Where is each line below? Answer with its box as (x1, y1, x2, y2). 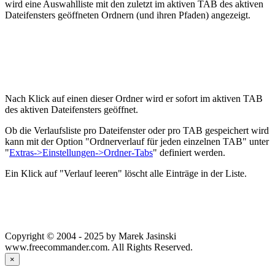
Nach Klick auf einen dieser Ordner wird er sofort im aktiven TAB (5, 93, 263, 104)
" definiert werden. (153, 147, 228, 158)
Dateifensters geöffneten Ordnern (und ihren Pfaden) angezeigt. (5, 9, 253, 20)
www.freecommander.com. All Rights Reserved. (5, 241, 193, 252)
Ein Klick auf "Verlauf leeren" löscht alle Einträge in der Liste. (5, 168, 247, 179)
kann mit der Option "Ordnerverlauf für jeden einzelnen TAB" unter (5, 136, 269, 147)
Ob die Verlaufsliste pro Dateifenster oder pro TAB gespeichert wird (5, 125, 269, 136)
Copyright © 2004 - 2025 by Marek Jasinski (5, 230, 176, 241)
